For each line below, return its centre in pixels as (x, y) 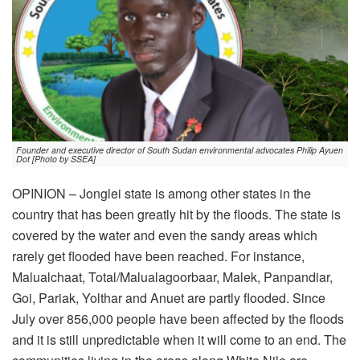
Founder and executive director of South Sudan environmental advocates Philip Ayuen (180, 150)
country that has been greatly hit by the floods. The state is (176, 215)
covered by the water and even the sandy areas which (165, 235)
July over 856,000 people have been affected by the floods (178, 319)
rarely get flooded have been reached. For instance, (158, 256)
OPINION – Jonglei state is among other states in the (162, 194)
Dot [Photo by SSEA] (56, 159)
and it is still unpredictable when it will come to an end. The (179, 340)
